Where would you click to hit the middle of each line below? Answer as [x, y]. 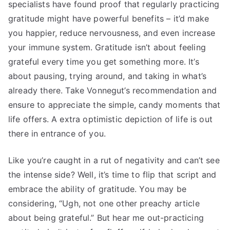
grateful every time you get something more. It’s [104, 62]
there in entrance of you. [57, 134]
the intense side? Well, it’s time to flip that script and [112, 175]
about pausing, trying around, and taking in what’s [108, 76]
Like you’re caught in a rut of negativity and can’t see [114, 160]
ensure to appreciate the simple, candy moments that [114, 105]
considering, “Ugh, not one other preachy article [104, 204]
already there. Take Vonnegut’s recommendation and [112, 91]
